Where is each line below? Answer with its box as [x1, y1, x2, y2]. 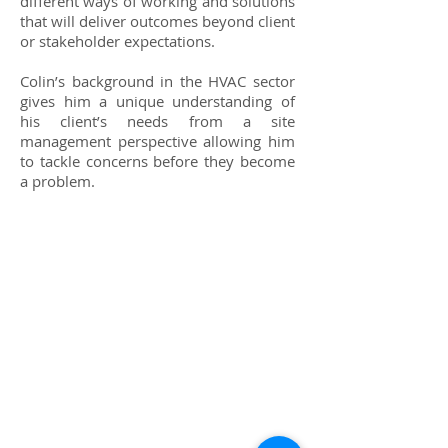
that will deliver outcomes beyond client [20, 11, 295, 31]
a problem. [20, 171, 95, 191]
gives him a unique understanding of [20, 91, 295, 111]
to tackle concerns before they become [20, 151, 295, 171]
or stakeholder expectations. [20, 31, 215, 51]
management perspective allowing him [20, 131, 295, 151]
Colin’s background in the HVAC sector [20, 71, 295, 91]
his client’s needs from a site [20, 111, 295, 131]
